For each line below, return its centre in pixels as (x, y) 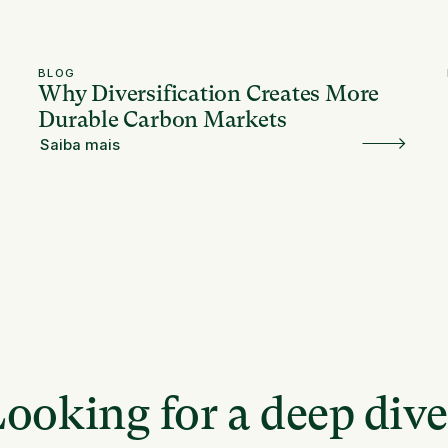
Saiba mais (79, 145)
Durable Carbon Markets (162, 119)
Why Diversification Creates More (209, 93)
